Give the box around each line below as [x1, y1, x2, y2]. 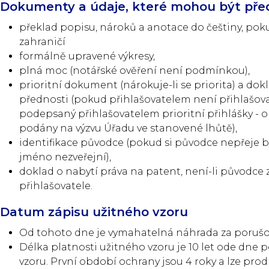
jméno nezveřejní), [19, 151, 111, 163]
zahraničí [19, 36, 65, 47]
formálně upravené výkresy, [19, 50, 155, 62]
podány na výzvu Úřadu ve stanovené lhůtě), [19, 122, 237, 134]
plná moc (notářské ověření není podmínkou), [19, 65, 250, 76]
